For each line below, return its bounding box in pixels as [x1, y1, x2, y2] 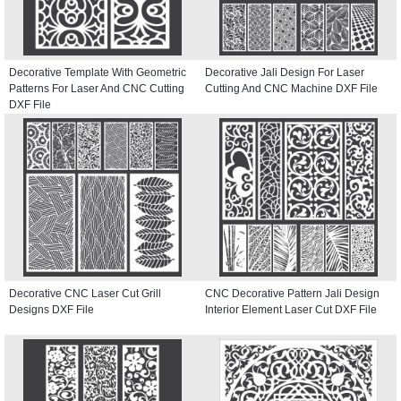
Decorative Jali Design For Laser [205, 65, 364, 79]
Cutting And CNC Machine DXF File [205, 81, 378, 95]
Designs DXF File [9, 303, 94, 316]
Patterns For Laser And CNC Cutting [9, 81, 184, 95]
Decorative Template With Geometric [9, 65, 186, 79]
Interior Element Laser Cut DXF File [205, 303, 377, 316]
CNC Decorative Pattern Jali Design [205, 286, 380, 300]
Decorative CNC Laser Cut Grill [9, 286, 161, 300]
